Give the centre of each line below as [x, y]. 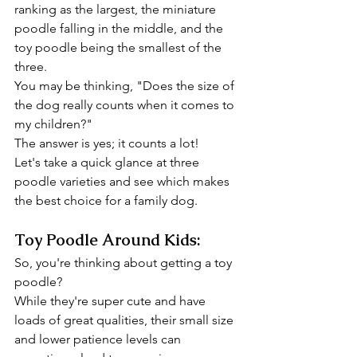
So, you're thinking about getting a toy [125, 263]
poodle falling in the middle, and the [120, 28]
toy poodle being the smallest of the [120, 47]
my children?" [53, 124]
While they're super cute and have [112, 301]
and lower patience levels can [99, 339]
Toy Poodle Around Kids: [108, 240]
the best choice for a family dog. [106, 200]
